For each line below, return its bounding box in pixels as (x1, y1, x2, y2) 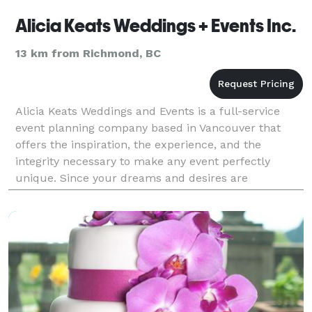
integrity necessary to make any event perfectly (15, 154, 270, 168)
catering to (15, 204, 73, 218)
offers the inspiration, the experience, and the (15, 137, 261, 151)
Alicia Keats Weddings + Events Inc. (15, 15, 296, 36)
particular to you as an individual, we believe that (15, 187, 281, 201)
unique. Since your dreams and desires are (15, 171, 248, 185)
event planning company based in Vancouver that (15, 120, 281, 134)
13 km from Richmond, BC (15, 46, 161, 60)
